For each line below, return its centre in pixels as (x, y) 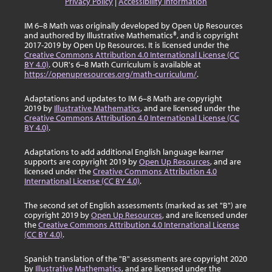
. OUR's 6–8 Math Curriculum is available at (125, 65)
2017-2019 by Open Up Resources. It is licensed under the (127, 45)
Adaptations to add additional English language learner (124, 152)
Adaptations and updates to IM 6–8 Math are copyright (123, 99)
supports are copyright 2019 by (82, 162)
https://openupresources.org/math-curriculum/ (110, 74)
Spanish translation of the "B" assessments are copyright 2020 (136, 259)
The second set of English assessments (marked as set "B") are (135, 206)
